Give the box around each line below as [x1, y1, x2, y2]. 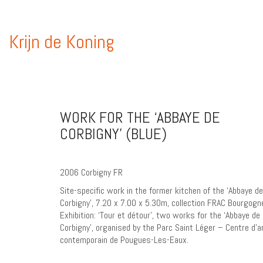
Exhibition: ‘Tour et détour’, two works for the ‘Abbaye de [60, 208, 260, 221]
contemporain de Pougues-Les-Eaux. [60, 233, 188, 246]
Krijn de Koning [9, 30, 114, 53]
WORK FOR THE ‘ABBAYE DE [60, 108, 220, 127]
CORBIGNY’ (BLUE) [60, 124, 167, 144]
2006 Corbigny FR [60, 166, 123, 178]
